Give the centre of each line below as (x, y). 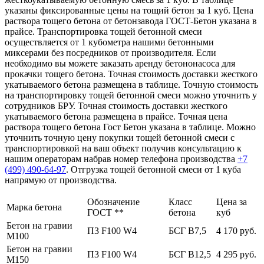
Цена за (232, 202)
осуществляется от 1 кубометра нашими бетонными (109, 42)
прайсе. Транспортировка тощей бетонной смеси (103, 31)
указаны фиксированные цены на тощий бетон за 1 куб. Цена (129, 10)
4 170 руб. (236, 230)
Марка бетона (34, 207)
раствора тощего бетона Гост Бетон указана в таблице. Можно (130, 127)
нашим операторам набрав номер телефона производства (121, 159)
